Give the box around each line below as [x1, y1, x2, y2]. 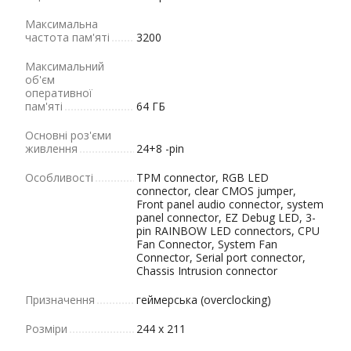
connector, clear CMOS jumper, [136, 183, 296, 198]
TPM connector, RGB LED [136, 170, 269, 185]
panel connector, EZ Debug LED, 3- [136, 210, 316, 225]
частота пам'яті [25, 30, 110, 45]
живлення [25, 141, 78, 156]
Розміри [25, 321, 67, 336]
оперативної [25, 85, 92, 100]
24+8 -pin [136, 141, 184, 156]
